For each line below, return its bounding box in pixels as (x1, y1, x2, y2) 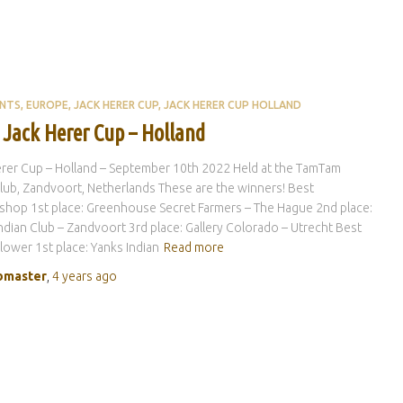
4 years (51, 268, 93, 283)
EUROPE (25, 98, 68, 111)
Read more (163, 239, 224, 255)
